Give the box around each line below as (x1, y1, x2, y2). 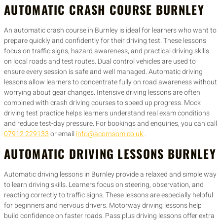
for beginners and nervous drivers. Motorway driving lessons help (4, 200, 202, 211)
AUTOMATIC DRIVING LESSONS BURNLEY (4, 145, 216, 163)
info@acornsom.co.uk (76, 128, 145, 139)
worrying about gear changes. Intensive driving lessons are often (4, 87, 200, 98)
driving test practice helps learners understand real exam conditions (4, 108, 210, 118)
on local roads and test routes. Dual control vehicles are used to (4, 56, 196, 67)
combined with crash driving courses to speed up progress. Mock (4, 97, 201, 108)
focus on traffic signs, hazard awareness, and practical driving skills (4, 45, 209, 56)
